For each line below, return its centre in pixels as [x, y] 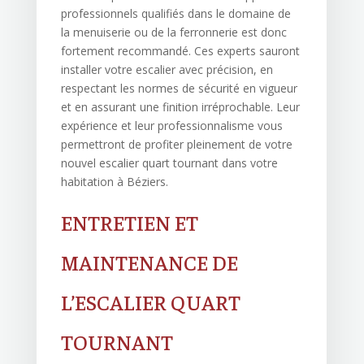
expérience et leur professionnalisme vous [171, 126]
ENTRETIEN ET [129, 223]
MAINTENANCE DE [149, 262]
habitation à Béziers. [114, 182]
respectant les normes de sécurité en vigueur [179, 89]
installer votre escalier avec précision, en [167, 70]
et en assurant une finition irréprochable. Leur [180, 107]
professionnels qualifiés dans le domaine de [175, 14]
